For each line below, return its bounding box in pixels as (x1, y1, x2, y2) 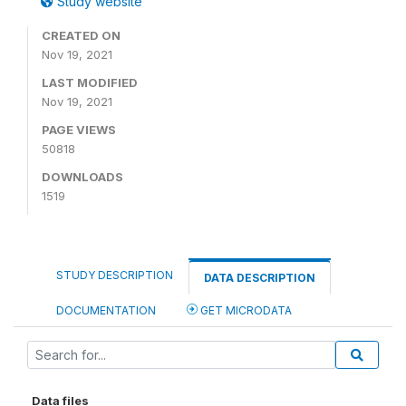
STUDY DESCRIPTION (56, 268, 173, 282)
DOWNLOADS (42, 169, 123, 184)
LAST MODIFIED (42, 75, 138, 90)
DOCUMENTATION (56, 304, 156, 317)
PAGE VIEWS (42, 122, 116, 137)
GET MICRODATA (198, 304, 292, 317)
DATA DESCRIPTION (204, 271, 315, 285)
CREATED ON (42, 28, 121, 43)
